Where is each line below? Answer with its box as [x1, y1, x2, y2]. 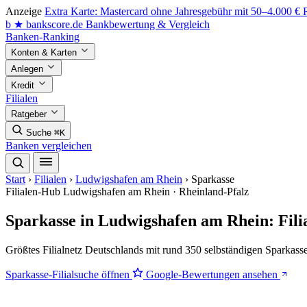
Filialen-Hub [5, 186, 60, 197]
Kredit [11, 80, 37, 90]
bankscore [26, 19, 70, 30]
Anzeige [5, 5, 42, 17]
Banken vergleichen [5, 140, 92, 151]
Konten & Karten [11, 47, 79, 58]
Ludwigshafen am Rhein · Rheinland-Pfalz [63, 186, 249, 197]
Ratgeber [11, 109, 49, 119]
